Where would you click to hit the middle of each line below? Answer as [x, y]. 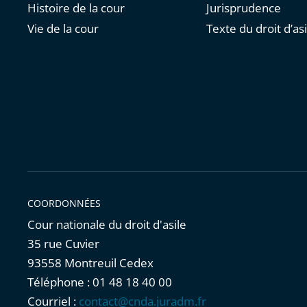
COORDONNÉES [64, 204]
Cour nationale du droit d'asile [107, 225]
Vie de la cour [63, 29]
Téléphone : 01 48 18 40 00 [100, 282]
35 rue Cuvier [63, 244]
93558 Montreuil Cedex [90, 263]
